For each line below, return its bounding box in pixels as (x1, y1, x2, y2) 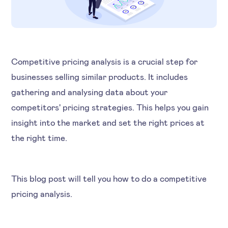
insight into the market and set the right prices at (11, 117, 205, 127)
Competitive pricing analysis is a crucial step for (11, 55, 198, 66)
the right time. (11, 132, 72, 142)
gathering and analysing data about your (11, 86, 168, 97)
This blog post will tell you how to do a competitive (11, 173, 207, 183)
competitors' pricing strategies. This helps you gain (11, 101, 209, 112)
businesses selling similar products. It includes (11, 71, 188, 81)
